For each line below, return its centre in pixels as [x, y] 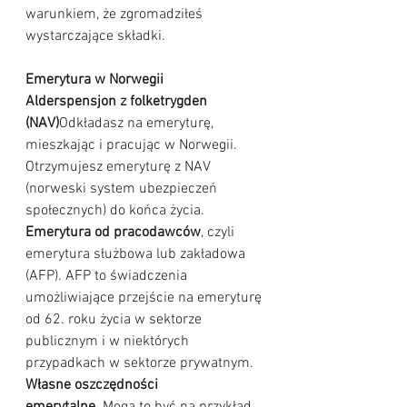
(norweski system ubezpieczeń [123, 189]
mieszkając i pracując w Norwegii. [133, 146]
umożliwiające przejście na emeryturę [145, 298]
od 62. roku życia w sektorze [115, 320]
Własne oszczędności [94, 386]
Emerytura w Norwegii [94, 80]
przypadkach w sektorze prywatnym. [139, 364]
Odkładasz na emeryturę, [138, 124]
